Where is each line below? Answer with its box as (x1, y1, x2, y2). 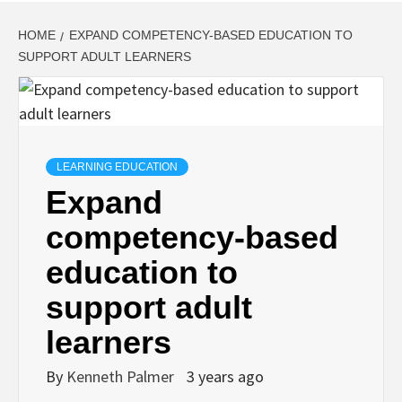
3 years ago (187, 365, 264, 387)
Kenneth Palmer (66, 365, 178, 387)
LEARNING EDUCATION (57, 160, 178, 173)
